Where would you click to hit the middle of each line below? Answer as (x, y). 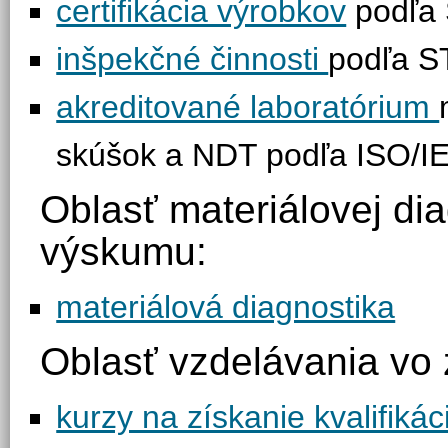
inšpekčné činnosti (192, 59)
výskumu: (123, 251)
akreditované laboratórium (248, 107)
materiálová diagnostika (226, 307)
